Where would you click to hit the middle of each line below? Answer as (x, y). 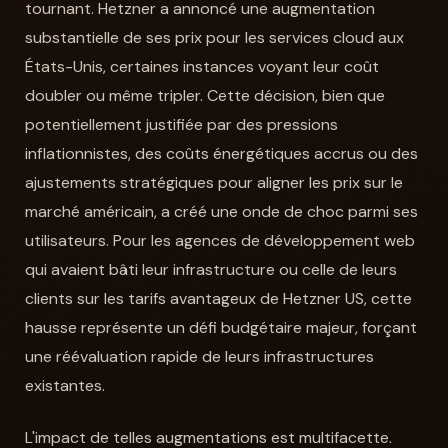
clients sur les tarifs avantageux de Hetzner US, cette (218, 299)
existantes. (64, 386)
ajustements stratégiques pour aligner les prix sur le (213, 183)
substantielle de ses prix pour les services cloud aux (214, 38)
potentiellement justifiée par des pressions (181, 125)
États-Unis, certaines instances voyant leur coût (201, 67)
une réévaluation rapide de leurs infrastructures (199, 357)
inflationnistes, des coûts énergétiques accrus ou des (221, 154)
